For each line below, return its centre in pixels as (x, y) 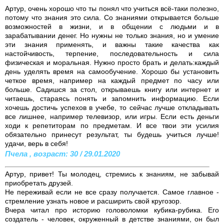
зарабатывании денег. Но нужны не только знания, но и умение (112, 35)
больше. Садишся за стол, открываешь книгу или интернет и (112, 89)
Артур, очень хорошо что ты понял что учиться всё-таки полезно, (112, 8)
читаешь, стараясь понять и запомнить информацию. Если (112, 98)
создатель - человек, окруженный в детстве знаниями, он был (112, 219)
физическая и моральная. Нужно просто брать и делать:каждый (112, 62)
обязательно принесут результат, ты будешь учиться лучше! (112, 134)
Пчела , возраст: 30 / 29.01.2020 (62, 153)
